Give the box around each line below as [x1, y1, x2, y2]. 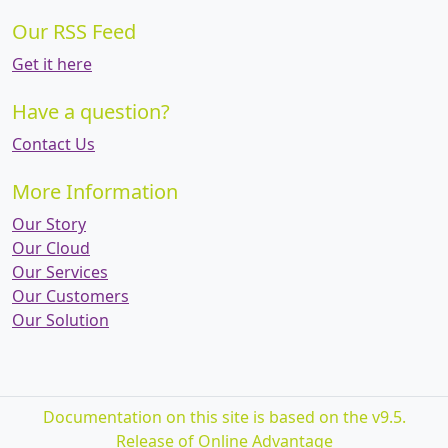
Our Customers [12, 285, 129, 308]
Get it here [12, 53, 92, 76]
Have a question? [12, 98, 170, 126]
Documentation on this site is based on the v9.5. [42, 406, 406, 429]
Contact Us [12, 133, 95, 156]
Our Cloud [12, 237, 90, 260]
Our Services [12, 261, 108, 284]
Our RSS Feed [12, 18, 136, 46]
